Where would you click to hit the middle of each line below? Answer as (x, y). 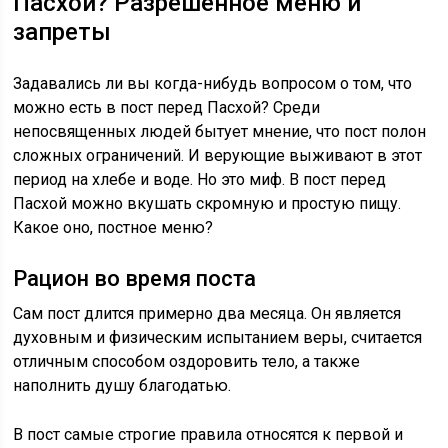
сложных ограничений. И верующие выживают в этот (218, 155)
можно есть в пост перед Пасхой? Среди (167, 107)
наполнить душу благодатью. (122, 385)
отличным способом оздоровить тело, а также (187, 361)
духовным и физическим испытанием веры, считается (218, 337)
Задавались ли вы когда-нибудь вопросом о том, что (213, 83)
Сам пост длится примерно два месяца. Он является (207, 313)
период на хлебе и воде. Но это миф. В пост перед (200, 179)
